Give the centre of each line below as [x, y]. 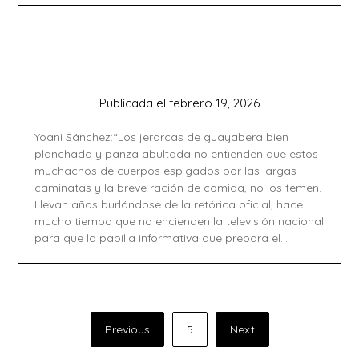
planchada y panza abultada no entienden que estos [177, 154]
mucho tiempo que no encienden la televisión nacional [179, 222]
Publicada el [134, 103]
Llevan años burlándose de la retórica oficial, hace [169, 205]
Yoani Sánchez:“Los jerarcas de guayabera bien [162, 137]
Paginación [66, 319]
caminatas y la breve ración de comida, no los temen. [178, 188]
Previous [127, 330]
